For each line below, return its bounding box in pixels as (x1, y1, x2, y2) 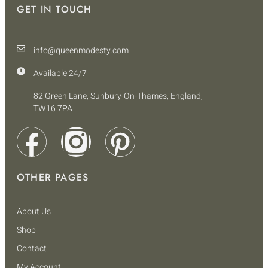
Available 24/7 (33, 66, 87, 80)
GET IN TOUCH (17, 2, 92, 16)
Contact (17, 242, 47, 255)
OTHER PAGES (17, 170, 89, 184)
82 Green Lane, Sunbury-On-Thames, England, (33, 89, 203, 102)
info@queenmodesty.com (33, 44, 129, 57)
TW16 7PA (33, 102, 72, 115)
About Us (17, 205, 51, 218)
